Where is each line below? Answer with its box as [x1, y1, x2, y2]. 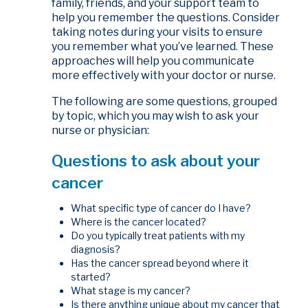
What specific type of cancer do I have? [71, 202, 252, 214]
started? [71, 271, 111, 283]
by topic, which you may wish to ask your [52, 109, 260, 123]
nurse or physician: [52, 124, 150, 137]
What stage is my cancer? [71, 285, 191, 297]
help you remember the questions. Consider [52, 10, 280, 24]
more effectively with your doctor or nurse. [52, 68, 276, 82]
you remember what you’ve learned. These [52, 39, 274, 53]
